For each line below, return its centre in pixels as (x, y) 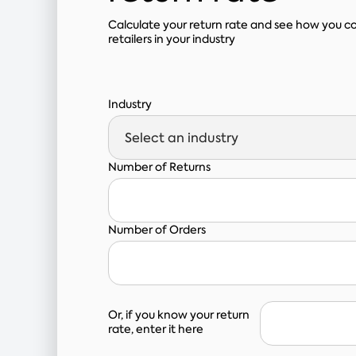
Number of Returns (159, 167)
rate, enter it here (156, 329)
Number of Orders (157, 230)
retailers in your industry (172, 39)
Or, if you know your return (179, 314)
